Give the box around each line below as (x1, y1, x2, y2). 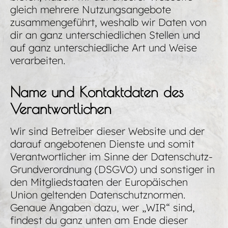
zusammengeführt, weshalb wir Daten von (10, 16, 207, 29)
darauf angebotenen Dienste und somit (10, 137, 194, 151)
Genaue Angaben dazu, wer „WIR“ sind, (10, 201, 195, 214)
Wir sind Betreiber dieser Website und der (10, 125, 205, 138)
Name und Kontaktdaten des (10, 83, 184, 101)
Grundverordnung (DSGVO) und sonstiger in (10, 163, 215, 176)
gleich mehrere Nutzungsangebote (10, 3, 171, 16)
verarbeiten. (10, 54, 66, 67)
